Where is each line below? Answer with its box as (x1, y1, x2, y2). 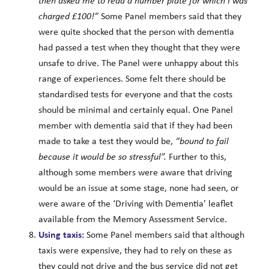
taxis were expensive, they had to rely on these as (38, 246, 232, 256)
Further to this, (168, 152, 226, 162)
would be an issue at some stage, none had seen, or (38, 183, 239, 193)
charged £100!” (38, 11, 101, 22)
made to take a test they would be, (38, 136, 175, 147)
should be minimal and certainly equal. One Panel (38, 105, 233, 115)
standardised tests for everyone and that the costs (38, 89, 232, 100)
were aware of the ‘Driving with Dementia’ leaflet (38, 199, 233, 209)
